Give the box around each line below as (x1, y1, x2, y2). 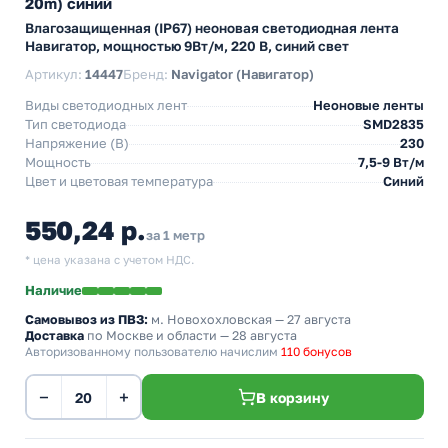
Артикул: (25, 66, 85, 82)
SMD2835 (363, 116, 424, 132)
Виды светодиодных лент (25, 97, 187, 113)
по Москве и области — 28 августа (84, 328, 297, 343)
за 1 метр (145, 227, 205, 243)
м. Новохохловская (151, 312, 272, 327)
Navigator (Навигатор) (171, 66, 314, 82)
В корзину (255, 388, 329, 406)
